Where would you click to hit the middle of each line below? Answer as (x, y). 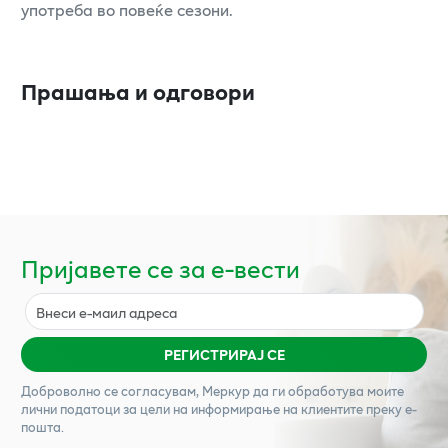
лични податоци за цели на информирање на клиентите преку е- (219, 409)
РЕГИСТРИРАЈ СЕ (224, 354)
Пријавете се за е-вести (160, 268)
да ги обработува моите (327, 391)
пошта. (42, 427)
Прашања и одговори (138, 90)
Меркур (226, 391)
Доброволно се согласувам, (111, 391)
